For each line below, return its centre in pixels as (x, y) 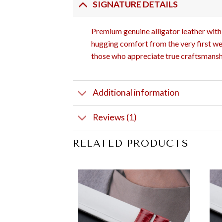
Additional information (136, 93)
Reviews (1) (115, 117)
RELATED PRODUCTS (131, 143)
